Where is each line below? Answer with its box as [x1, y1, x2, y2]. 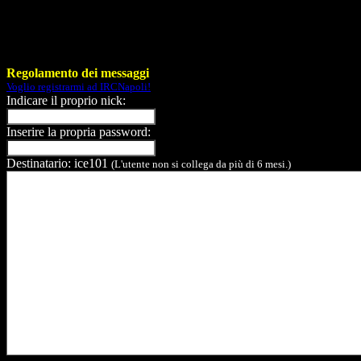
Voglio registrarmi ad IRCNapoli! [6, 80, 151, 93]
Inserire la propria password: [6, 124, 151, 139]
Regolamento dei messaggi [6, 65, 149, 80]
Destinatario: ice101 [6, 156, 111, 170]
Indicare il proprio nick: [6, 93, 126, 107]
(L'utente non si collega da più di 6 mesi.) [111, 157, 291, 170]
